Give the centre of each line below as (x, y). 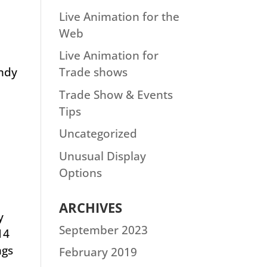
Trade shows (93, 72)
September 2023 (103, 230)
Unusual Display (102, 156)
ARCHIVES (90, 207)
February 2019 (98, 252)
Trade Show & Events (116, 94)
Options (80, 173)
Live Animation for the (119, 16)
